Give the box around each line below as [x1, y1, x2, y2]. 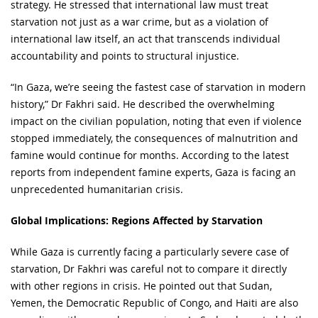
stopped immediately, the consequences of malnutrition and [11, 131, 298, 145]
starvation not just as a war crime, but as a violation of [11, 14, 268, 28]
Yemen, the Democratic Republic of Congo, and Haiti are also [11, 295, 298, 309]
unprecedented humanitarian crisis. [11, 182, 183, 196]
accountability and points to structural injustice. [11, 48, 239, 62]
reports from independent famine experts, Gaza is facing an [11, 165, 296, 179]
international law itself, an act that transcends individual [11, 31, 280, 45]
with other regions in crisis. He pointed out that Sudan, [11, 278, 272, 292]
